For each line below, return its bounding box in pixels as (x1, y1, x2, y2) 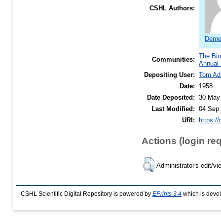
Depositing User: (144, 71, 195, 78)
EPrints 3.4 (152, 190, 182, 197)
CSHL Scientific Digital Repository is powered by (21, 190, 152, 197)
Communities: (152, 55, 195, 63)
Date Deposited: (147, 93, 195, 101)
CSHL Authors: (149, 4, 195, 12)
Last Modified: (151, 105, 195, 112)
